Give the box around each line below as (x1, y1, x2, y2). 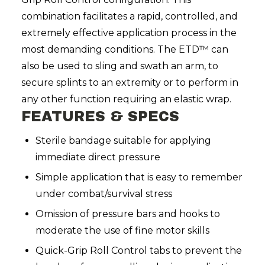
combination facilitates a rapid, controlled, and (21, 11, 238, 22)
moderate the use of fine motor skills (35, 225, 209, 237)
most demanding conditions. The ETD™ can (21, 44, 228, 56)
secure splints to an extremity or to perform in (21, 77, 238, 89)
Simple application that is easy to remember (35, 172, 243, 183)
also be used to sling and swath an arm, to (21, 60, 218, 72)
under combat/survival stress (35, 188, 172, 200)
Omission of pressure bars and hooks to (35, 208, 220, 220)
